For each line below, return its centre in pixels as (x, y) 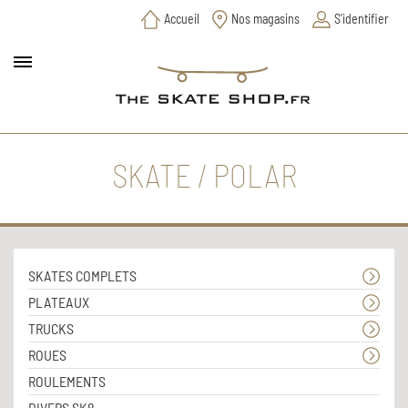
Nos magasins (265, 19)
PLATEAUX (59, 301)
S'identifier (362, 19)
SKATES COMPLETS (82, 275)
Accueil (181, 19)
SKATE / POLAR (204, 174)
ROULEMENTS (67, 381)
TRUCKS (51, 328)
